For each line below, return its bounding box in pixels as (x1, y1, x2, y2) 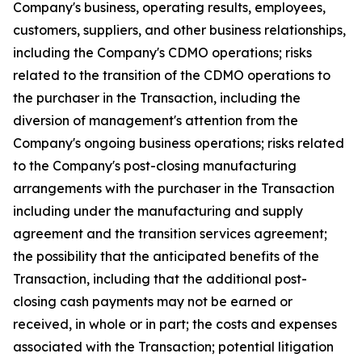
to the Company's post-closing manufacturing (13, 158, 297, 174)
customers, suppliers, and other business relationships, (13, 22, 346, 38)
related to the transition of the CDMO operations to (13, 67, 330, 83)
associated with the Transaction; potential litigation (13, 339, 334, 355)
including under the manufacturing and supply (13, 203, 303, 219)
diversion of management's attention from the (13, 112, 298, 128)
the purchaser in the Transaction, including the (13, 90, 301, 106)
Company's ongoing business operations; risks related (13, 135, 344, 151)
